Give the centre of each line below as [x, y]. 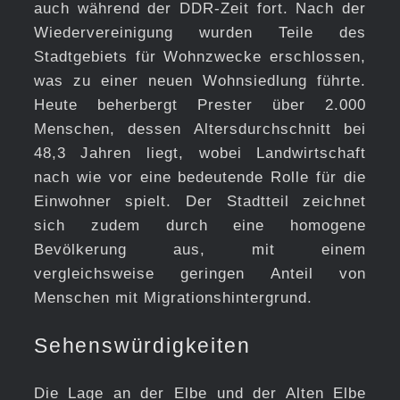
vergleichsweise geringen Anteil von [200, 273]
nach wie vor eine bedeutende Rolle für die [200, 177]
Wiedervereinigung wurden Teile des [200, 32]
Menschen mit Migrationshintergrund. [173, 297]
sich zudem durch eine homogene [200, 225]
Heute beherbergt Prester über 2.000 [200, 104]
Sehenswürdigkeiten [142, 345]
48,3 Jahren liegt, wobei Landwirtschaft [200, 153]
